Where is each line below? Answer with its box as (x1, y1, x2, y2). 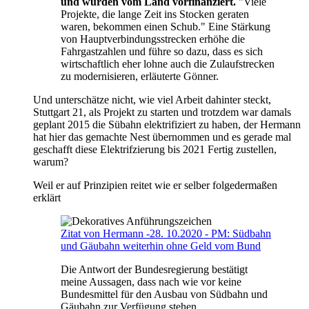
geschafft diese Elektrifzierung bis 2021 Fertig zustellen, (33, 143, 277, 155)
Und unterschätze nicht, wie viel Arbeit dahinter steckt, (33, 93, 271, 106)
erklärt (33, 191, 61, 203)
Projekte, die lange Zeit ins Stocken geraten (61, 8, 249, 20)
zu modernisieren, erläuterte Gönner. (61, 70, 219, 82)
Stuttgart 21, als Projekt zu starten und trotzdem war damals (33, 106, 291, 118)
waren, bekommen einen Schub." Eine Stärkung (61, 20, 270, 32)
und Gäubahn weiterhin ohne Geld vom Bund (61, 239, 261, 252)
